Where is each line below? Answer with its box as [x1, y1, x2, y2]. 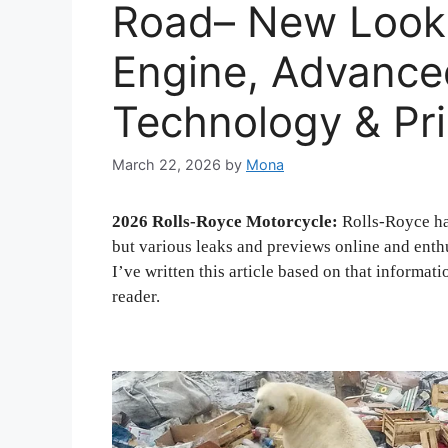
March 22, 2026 [112, 156, 221, 174]
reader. [112, 287, 160, 307]
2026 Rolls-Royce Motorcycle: [112, 212, 338, 232]
